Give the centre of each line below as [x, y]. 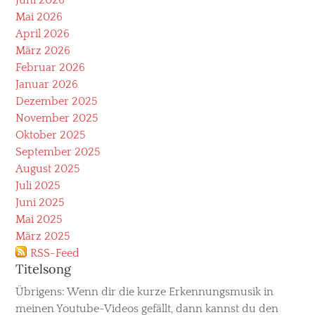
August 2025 [48, 168]
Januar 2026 [47, 84]
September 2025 [58, 152]
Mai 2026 [39, 17]
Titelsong [43, 269]
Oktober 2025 [51, 135]
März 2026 [43, 50]
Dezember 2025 [57, 101]
